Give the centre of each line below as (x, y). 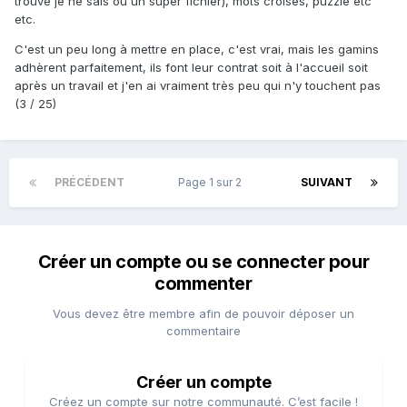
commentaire (203, 331)
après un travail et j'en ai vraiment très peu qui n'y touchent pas (198, 86)
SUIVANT (327, 183)
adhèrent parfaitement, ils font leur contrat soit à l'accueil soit (191, 68)
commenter (203, 284)
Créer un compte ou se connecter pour (203, 262)
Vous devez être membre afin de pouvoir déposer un (203, 314)
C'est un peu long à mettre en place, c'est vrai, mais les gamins (197, 50)
